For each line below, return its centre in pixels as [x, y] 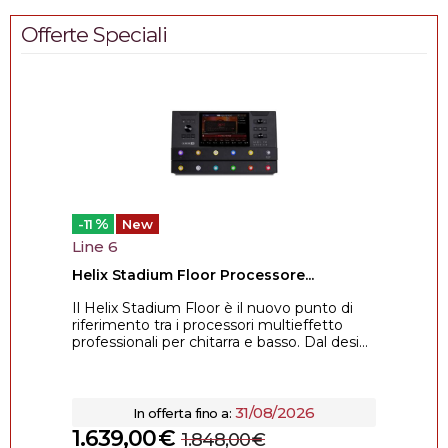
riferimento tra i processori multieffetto [207, 325]
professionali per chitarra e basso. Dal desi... [220, 342]
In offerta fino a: [184, 413]
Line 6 [95, 246]
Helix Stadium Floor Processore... [193, 275]
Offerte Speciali [94, 34]
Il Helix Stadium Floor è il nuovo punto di [212, 308]
